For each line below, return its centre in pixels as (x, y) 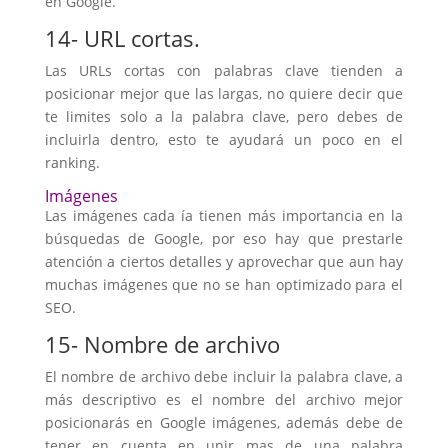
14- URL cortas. (122, 38)
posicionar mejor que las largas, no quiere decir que (224, 93)
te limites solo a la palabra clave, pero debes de (224, 116)
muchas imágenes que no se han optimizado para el (224, 284)
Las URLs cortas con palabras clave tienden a (224, 70)
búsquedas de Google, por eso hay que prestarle (224, 238)
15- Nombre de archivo (162, 344)
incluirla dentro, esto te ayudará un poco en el (224, 139)
